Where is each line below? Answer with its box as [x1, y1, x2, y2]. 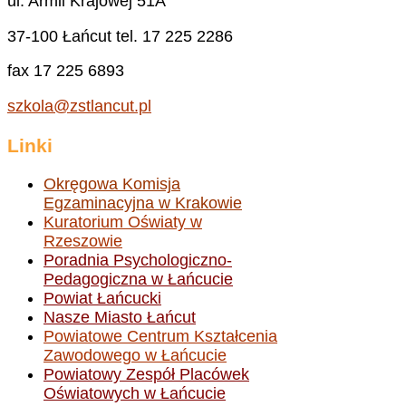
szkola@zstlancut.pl [7, 97, 151, 116]
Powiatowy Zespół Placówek [43, 365, 249, 384]
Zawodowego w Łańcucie [43, 346, 227, 365]
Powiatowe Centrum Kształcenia [43, 327, 277, 346]
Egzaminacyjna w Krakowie [43, 194, 242, 213]
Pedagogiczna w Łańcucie [43, 270, 233, 289]
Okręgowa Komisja [43, 175, 180, 194]
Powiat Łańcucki [43, 289, 161, 308]
